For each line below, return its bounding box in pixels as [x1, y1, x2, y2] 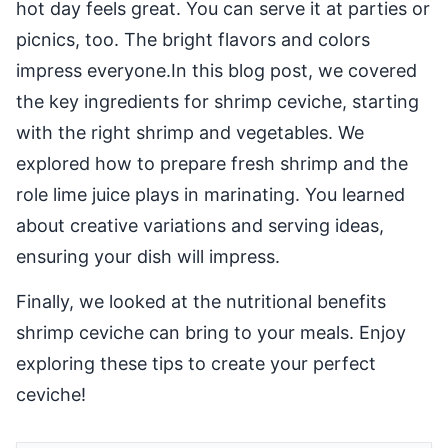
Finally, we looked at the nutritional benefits [16, 291, 386, 313]
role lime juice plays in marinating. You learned [16, 184, 405, 206]
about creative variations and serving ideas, [16, 215, 384, 237]
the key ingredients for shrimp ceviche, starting [16, 91, 419, 113]
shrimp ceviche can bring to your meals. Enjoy [16, 322, 406, 344]
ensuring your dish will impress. [16, 246, 280, 268]
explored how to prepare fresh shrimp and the [16, 153, 408, 175]
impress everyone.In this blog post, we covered [16, 60, 417, 82]
